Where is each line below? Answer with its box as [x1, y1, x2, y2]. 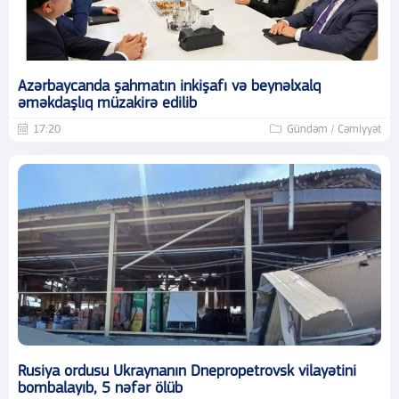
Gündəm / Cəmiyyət [287, 123, 381, 135]
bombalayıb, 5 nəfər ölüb [18, 379, 183, 397]
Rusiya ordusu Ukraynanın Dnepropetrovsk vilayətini [18, 362, 356, 380]
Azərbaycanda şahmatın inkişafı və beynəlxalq [18, 77, 321, 95]
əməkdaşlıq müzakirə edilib [18, 94, 197, 112]
